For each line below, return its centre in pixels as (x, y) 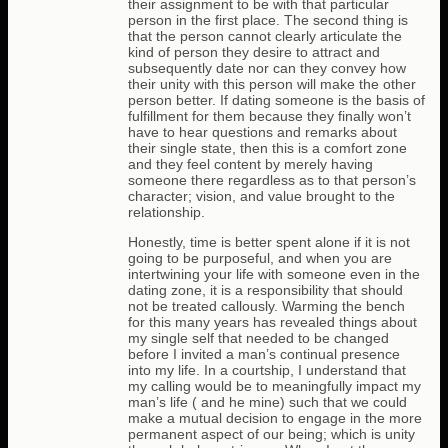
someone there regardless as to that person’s (272, 179)
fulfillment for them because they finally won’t (269, 115)
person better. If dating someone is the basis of (276, 99)
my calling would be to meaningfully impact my (274, 386)
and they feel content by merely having (250, 163)
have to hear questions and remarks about (262, 131)
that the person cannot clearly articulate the (265, 35)
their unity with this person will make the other (272, 83)
